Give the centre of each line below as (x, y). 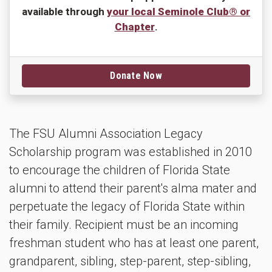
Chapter (134, 27)
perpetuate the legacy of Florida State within (127, 207)
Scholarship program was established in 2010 (131, 152)
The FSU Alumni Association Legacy (106, 134)
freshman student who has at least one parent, (134, 243)
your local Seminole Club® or (178, 12)
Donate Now (136, 76)
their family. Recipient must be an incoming (124, 225)
